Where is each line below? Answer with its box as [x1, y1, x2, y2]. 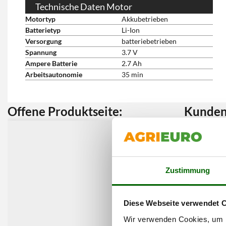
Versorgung [25, 37, 62, 45]
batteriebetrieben [122, 37, 177, 45]
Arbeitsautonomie [25, 70, 82, 79]
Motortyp [25, 15, 55, 23]
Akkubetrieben [122, 15, 168, 23]
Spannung [25, 48, 56, 56]
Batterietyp [25, 26, 61, 34]
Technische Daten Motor [35, 1, 132, 12]
